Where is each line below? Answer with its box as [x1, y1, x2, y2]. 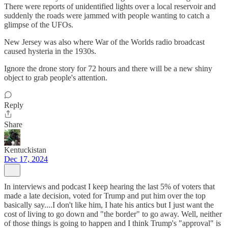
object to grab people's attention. [4, 73, 107, 82]
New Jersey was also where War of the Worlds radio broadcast [4, 38, 205, 46]
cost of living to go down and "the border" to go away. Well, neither [4, 210, 222, 218]
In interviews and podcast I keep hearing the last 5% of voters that [4, 182, 215, 191]
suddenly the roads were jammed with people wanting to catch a [4, 11, 210, 20]
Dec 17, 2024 [4, 155, 48, 163]
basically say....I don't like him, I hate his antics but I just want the [4, 201, 214, 209]
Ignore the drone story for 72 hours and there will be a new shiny [4, 64, 212, 73]
